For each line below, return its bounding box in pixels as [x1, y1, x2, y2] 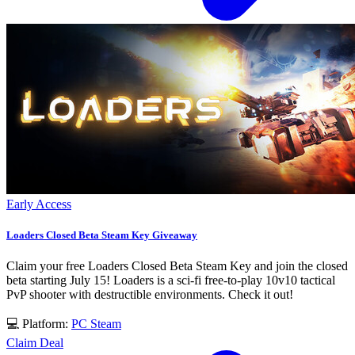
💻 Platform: [6, 317, 71, 331]
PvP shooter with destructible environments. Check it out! [6, 288, 293, 302]
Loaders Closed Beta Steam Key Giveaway [6, 229, 197, 242]
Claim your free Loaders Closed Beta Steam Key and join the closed [6, 259, 348, 273]
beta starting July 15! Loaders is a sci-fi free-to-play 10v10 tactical [6, 273, 335, 288]
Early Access [6, 197, 71, 211]
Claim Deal [6, 336, 63, 350]
